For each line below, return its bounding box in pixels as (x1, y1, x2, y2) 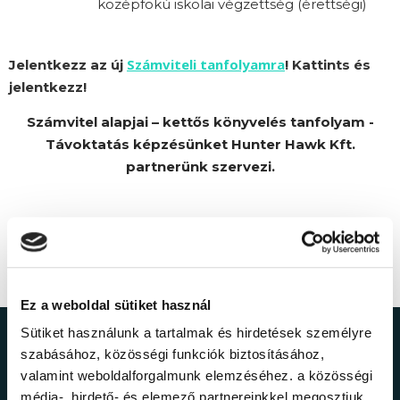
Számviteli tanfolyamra (127, 54, 285, 73)
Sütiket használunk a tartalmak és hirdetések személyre (21, 325, 371, 341)
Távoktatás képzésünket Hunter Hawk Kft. (45, 136, 355, 154)
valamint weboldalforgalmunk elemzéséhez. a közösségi (21, 368, 372, 384)
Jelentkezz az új (9, 55, 127, 73)
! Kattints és (285, 55, 371, 73)
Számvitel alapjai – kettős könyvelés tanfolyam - (26, 113, 374, 131)
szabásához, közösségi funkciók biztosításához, (21, 346, 324, 362)
